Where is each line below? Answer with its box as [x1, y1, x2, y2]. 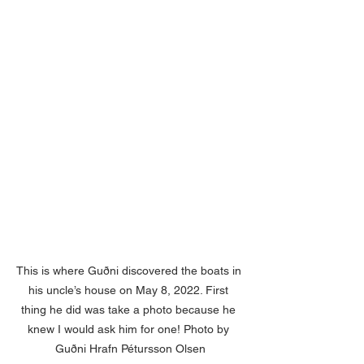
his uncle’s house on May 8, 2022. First [28, 283, 232, 297]
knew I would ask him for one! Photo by [28, 322, 232, 336]
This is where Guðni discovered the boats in [15, 263, 245, 277]
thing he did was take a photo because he [21, 302, 239, 316]
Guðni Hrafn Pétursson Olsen [54, 341, 206, 355]
